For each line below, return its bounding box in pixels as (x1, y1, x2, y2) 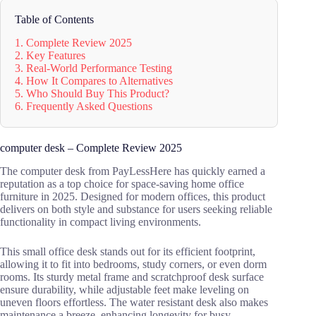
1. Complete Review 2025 (15, 36, 132, 49)
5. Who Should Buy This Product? (15, 87, 169, 99)
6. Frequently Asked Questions (15, 99, 152, 112)
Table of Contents (15, 13, 94, 26)
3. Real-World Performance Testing (15, 61, 172, 74)
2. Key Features (15, 49, 85, 61)
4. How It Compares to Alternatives (15, 74, 173, 87)
